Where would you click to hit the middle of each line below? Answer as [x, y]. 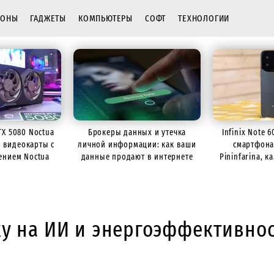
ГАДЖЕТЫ [48, 18]
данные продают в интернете [137, 157]
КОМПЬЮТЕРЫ [106, 18]
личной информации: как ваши [137, 145]
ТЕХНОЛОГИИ [204, 18]
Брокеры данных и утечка [137, 132]
